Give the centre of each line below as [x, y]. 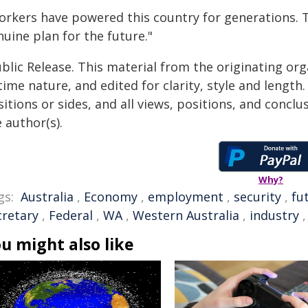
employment [186, 197]
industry [274, 215]
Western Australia [186, 215]
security [257, 197]
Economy [111, 197]
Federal [71, 215]
